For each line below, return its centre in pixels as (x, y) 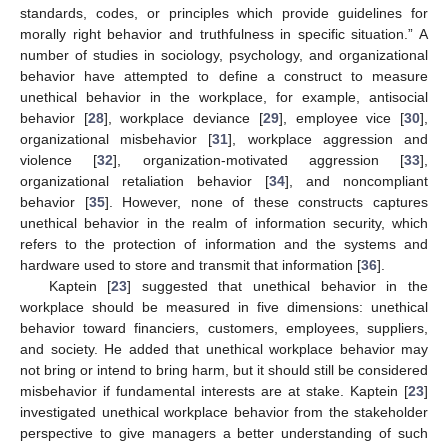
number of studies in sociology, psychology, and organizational (224, 54)
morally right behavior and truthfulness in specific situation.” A (224, 33)
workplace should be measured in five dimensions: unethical (224, 306)
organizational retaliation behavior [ (144, 180)
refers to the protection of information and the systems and (224, 243)
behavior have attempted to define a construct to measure (224, 75)
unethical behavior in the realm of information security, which (224, 222)
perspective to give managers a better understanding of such (224, 432)
